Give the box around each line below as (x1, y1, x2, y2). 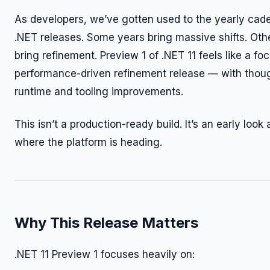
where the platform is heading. (14, 136, 162, 148)
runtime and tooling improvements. (14, 86, 183, 98)
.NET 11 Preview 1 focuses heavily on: (14, 248, 195, 260)
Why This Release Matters (14, 214, 198, 231)
